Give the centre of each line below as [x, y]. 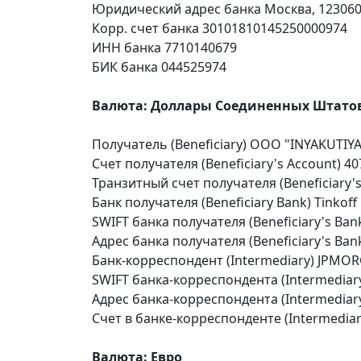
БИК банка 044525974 [159, 67]
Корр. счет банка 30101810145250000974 [220, 28]
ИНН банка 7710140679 [164, 48]
